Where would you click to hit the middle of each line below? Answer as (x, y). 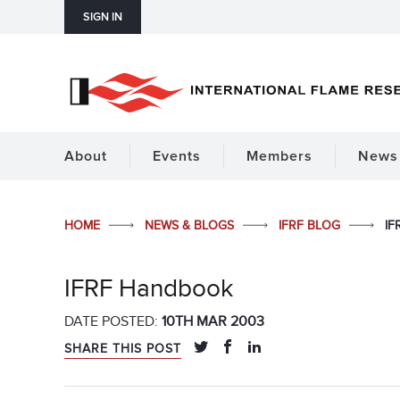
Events (177, 156)
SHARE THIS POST (123, 349)
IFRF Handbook (149, 289)
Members (279, 156)
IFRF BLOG (311, 225)
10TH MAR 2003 (213, 322)
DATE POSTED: (113, 322)
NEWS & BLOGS (191, 225)
